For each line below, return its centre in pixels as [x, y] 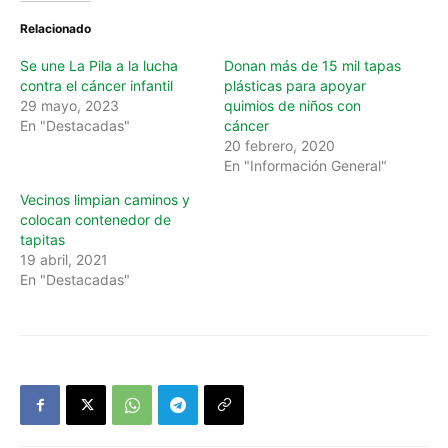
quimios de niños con [292, 106]
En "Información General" [305, 166]
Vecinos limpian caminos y [105, 200]
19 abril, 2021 [64, 260]
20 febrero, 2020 [279, 146]
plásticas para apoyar [295, 86]
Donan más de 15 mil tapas [312, 66]
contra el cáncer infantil [96, 86]
